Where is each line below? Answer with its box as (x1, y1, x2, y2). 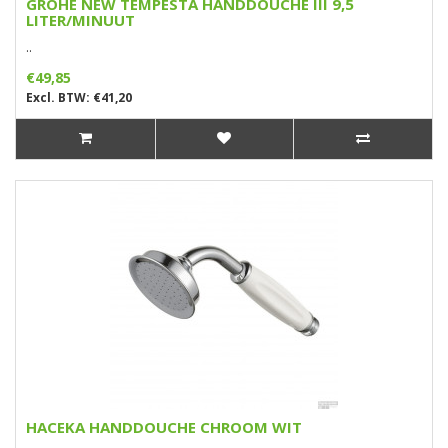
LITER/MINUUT (26, 9, 135, 30)
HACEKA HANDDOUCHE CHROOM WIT (26, 416, 302, 437)
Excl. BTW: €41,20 (26, 88, 132, 106)
